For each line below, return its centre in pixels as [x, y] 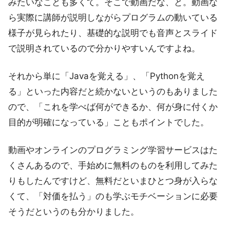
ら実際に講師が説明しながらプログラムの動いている [113, 17]
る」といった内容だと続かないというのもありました [113, 91]
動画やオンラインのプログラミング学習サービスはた [113, 150]
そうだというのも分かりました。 [74, 211]
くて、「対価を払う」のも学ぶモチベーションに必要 [113, 196]
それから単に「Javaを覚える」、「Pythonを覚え [107, 76]
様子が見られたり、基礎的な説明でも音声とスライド [113, 33]
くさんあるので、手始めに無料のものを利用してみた [113, 165]
